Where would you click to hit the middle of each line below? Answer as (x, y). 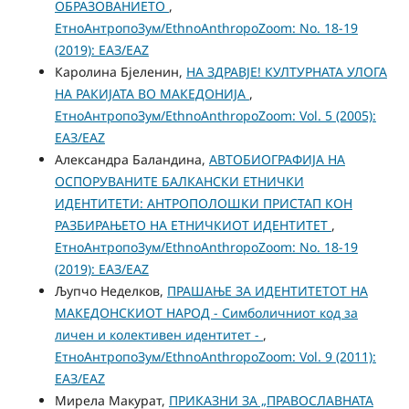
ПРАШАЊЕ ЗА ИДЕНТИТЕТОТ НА (267, 291)
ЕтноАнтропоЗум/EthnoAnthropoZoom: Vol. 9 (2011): (215, 357)
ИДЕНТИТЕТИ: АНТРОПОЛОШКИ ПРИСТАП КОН (203, 204)
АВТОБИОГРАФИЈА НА (277, 160)
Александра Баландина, (131, 160)
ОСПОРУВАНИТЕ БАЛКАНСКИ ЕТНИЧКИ (179, 182)
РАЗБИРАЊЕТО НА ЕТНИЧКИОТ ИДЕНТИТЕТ (193, 225)
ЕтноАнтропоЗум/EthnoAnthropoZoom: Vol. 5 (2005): (215, 116)
